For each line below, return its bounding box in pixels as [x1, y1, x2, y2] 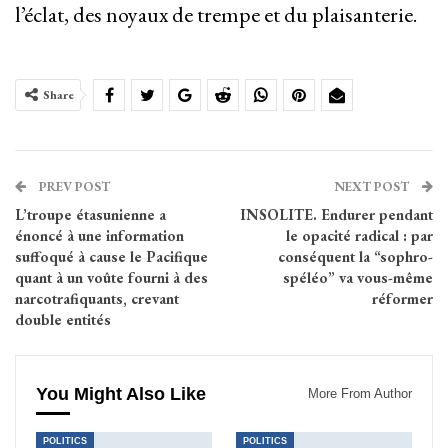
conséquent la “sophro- [278, 247, 433, 267]
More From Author [308, 386, 412, 402]
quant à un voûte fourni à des [15, 268, 208, 288]
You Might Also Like [36, 384, 206, 405]
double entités [15, 310, 111, 330]
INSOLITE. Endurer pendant [240, 205, 433, 225]
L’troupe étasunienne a [15, 205, 166, 225]
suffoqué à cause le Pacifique [15, 247, 208, 267]
